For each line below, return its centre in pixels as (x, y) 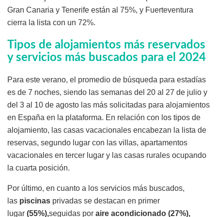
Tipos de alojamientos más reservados (106, 45)
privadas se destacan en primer (105, 201)
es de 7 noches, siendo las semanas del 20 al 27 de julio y (107, 93)
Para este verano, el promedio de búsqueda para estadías (107, 80)
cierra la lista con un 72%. (51, 23)
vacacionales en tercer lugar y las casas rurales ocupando (107, 155)
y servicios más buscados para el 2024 (107, 58)
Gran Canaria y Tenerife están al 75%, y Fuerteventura (100, 10)
